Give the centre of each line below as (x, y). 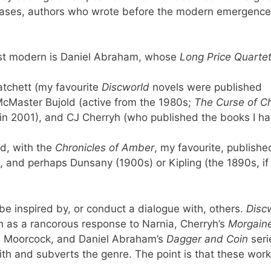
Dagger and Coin (207, 239)
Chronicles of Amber (105, 148)
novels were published (206, 87)
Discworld (126, 87)
